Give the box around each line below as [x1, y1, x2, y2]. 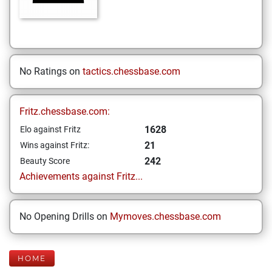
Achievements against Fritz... [19, 171, 143, 182]
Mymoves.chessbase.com [110, 211, 221, 222]
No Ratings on [19, 66, 83, 77]
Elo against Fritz [20, 124, 81, 134]
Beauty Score [20, 156, 70, 166]
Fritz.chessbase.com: [19, 106, 110, 117]
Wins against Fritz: [20, 140, 89, 150]
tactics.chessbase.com [83, 66, 180, 77]
